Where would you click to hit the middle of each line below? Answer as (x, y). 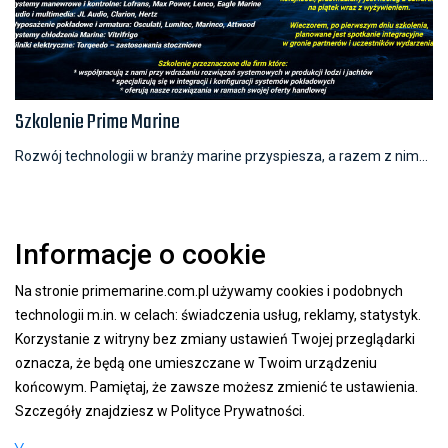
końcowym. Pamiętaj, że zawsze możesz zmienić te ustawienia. (216, 387)
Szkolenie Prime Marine (97, 123)
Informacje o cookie (140, 255)
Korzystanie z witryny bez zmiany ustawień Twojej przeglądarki (215, 339)
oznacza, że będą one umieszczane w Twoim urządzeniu (196, 363)
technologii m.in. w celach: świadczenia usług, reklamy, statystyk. (218, 315)
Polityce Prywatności (236, 411)
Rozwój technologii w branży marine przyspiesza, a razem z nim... (221, 156)
